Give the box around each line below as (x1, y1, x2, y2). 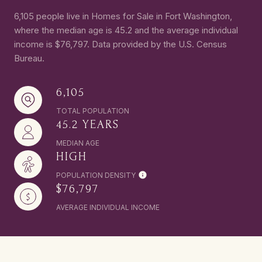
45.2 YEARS (56, 118, 119, 131)
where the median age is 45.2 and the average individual (14, 24, 238, 36)
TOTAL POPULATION (56, 106, 129, 115)
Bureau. (14, 52, 44, 64)
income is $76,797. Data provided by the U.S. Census (14, 38, 227, 50)
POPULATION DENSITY (56, 170, 136, 180)
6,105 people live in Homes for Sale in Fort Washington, (14, 10, 232, 22)
